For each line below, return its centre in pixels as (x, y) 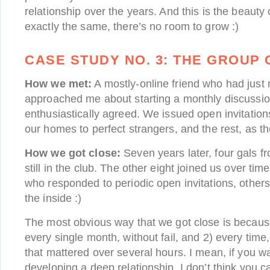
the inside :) (53, 198)
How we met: (58, 84)
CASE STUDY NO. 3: (97, 60)
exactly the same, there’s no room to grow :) (132, 27)
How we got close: (73, 153)
